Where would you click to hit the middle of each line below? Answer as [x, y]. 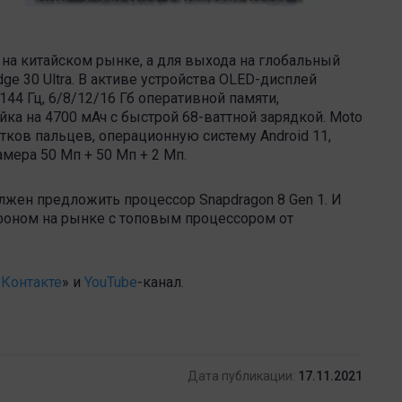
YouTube [111, 283]
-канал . [161, 283]
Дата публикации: [241, 376]
